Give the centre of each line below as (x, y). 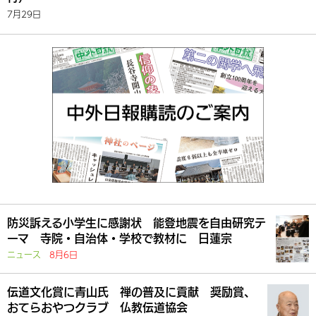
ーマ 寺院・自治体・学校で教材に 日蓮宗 (120, 238)
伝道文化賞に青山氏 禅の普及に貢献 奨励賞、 (131, 292)
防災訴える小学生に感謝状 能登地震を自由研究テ (136, 223)
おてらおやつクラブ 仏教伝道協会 (97, 308)
